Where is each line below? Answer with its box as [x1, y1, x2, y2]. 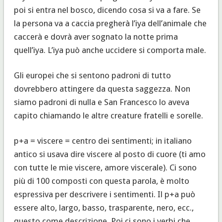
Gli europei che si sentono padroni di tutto [13, 70, 171, 80]
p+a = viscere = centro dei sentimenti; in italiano [13, 135, 192, 146]
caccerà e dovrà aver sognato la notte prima [13, 31, 178, 42]
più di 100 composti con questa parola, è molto [13, 175, 189, 186]
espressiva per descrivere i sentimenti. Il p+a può [13, 189, 195, 199]
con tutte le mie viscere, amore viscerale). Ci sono [13, 162, 197, 172]
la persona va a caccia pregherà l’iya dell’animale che [13, 18, 207, 28]
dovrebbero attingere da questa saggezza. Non [13, 83, 190, 94]
